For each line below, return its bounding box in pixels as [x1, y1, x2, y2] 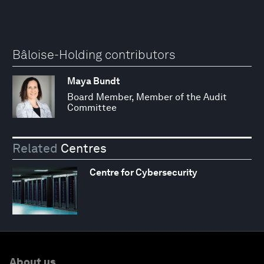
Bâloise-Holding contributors [12, 47, 176, 62]
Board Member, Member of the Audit [67, 91, 227, 103]
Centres [58, 140, 107, 156]
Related [12, 140, 58, 156]
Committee [67, 102, 117, 114]
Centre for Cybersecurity [89, 166, 197, 178]
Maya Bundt [67, 75, 120, 87]
